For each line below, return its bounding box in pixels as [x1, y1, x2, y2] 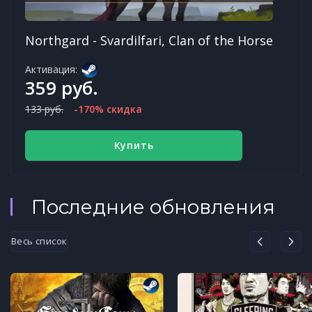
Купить [114, 138, 154, 152]
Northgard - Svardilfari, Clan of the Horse [25, 31, 273, 49]
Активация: [25, 62, 77, 76]
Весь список [11, 235, 68, 248]
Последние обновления [31, 194, 275, 219]
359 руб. [25, 75, 98, 100]
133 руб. [25, 102, 63, 116]
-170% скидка [74, 102, 142, 116]
